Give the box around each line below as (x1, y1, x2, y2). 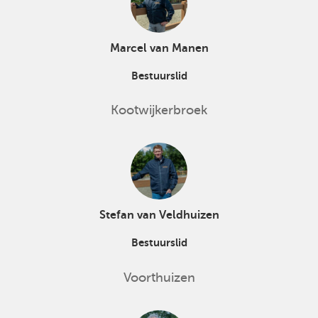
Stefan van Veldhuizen (99, 209, 219, 221)
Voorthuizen (123, 270, 195, 285)
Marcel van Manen (109, 41, 209, 55)
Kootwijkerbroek (111, 103, 207, 117)
